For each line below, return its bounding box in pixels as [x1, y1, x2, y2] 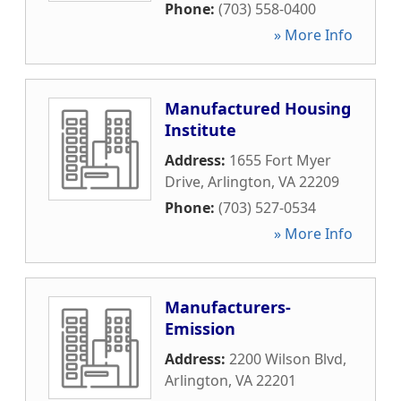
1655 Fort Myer [229, 150, 331, 170]
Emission [165, 318, 235, 339]
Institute [165, 119, 236, 141]
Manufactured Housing [165, 98, 351, 119]
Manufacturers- [165, 296, 291, 318]
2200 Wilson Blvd [229, 349, 343, 369]
